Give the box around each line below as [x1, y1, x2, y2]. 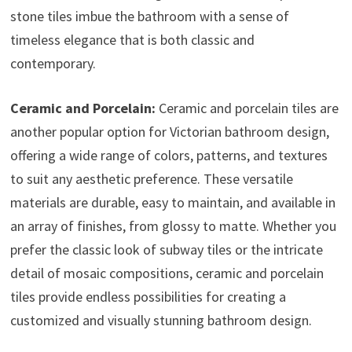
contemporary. [9, 53, 96, 72]
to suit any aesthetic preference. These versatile [9, 169, 293, 188]
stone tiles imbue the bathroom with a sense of [9, 6, 289, 25]
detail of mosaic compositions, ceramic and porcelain [9, 263, 324, 282]
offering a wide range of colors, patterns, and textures [9, 145, 328, 164]
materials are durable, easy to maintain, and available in [9, 192, 335, 211]
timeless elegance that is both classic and [9, 30, 255, 49]
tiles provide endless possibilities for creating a [9, 287, 286, 306]
